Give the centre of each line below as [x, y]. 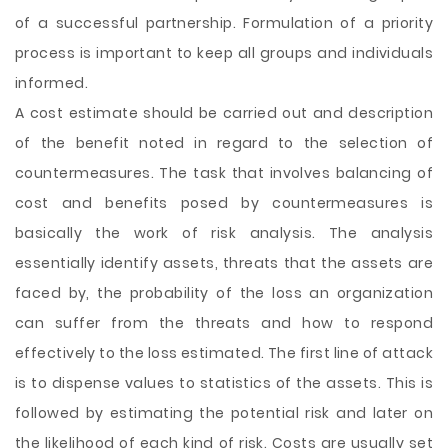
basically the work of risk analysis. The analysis [224, 233]
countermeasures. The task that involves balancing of [224, 173]
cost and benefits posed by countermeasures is [224, 203]
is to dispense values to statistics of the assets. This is [224, 383]
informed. [51, 83]
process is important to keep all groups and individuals [224, 53]
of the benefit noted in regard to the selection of [224, 143]
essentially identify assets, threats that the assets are [224, 263]
